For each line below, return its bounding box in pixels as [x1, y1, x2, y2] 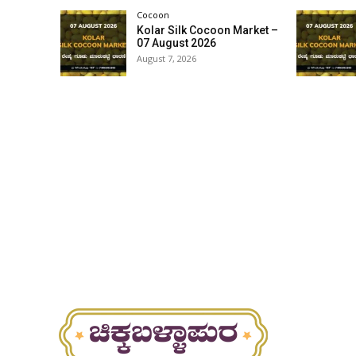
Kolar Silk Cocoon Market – [137, 24, 279, 37]
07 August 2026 [137, 37, 217, 50]
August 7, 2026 [137, 52, 197, 65]
